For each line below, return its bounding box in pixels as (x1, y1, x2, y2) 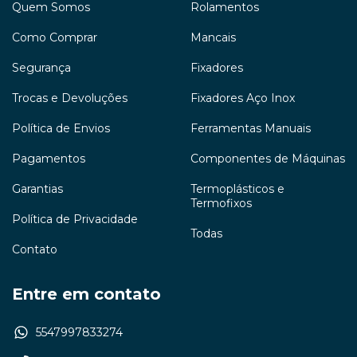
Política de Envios (12, 121, 110, 136)
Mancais (190, 30, 236, 45)
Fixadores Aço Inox (190, 91, 295, 106)
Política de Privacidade (12, 212, 138, 227)
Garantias (12, 182, 63, 197)
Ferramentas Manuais (190, 121, 311, 136)
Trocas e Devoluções (12, 91, 127, 106)
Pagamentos (12, 151, 85, 167)
